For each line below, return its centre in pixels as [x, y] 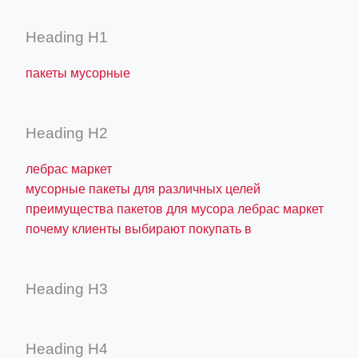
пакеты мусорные [78, 73]
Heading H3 [67, 288]
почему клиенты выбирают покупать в [139, 229]
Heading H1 [67, 37]
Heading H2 [67, 133]
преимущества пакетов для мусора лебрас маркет [175, 209]
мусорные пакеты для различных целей [143, 189]
